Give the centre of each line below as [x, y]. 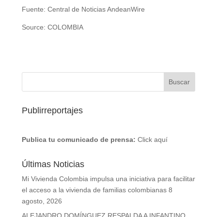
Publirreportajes [52, 111]
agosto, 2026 [42, 201]
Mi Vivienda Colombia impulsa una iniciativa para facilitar [108, 179]
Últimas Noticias [53, 164]
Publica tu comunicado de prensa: [78, 140]
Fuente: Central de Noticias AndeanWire [83, 9]
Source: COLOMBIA [52, 27]
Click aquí [152, 140]
